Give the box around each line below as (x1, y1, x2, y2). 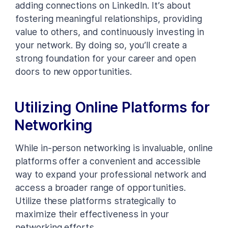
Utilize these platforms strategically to (15, 195, 176, 206)
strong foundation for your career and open (15, 52, 196, 64)
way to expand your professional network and (15, 168, 207, 180)
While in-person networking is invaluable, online (15, 142, 213, 153)
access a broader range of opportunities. (15, 182, 186, 193)
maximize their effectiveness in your (15, 208, 169, 219)
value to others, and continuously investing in (15, 26, 204, 37)
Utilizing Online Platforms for (14, 98, 210, 116)
